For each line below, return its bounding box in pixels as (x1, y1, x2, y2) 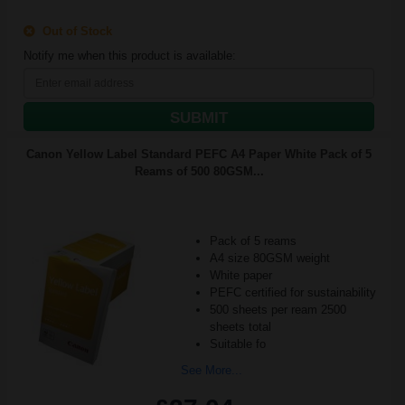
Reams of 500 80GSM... (134, 165, 264, 178)
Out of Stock (35, 24, 112, 38)
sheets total (209, 320, 271, 334)
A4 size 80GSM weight (209, 251, 330, 265)
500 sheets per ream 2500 (209, 303, 346, 316)
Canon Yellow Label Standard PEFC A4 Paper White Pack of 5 (26, 147, 372, 161)
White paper (209, 268, 272, 282)
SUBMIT (170, 109, 228, 127)
